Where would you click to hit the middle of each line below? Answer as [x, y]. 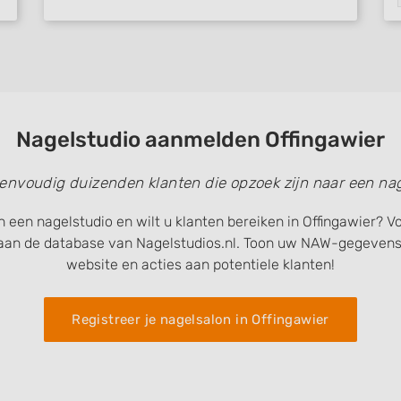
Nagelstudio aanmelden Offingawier [200, 140]
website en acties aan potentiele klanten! [200, 264]
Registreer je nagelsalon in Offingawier [200, 320]
